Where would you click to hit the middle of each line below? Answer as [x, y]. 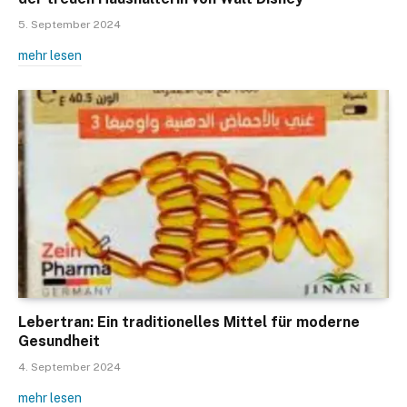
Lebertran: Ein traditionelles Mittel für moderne [189, 323]
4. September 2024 [69, 367]
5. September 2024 [69, 24]
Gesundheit [59, 342]
